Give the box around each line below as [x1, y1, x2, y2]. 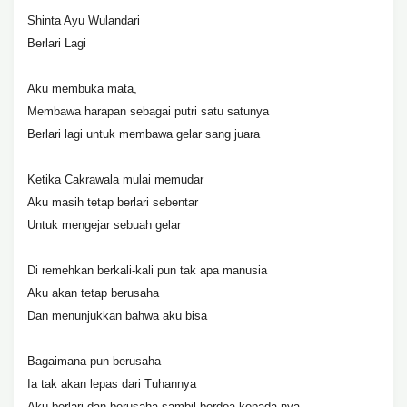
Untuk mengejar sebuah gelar [27, 218, 181, 232]
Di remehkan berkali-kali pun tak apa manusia [27, 263, 267, 277]
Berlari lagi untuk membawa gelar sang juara [27, 127, 260, 141]
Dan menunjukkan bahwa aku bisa [27, 309, 207, 323]
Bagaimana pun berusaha [27, 354, 161, 368]
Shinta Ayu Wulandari [27, 14, 140, 27]
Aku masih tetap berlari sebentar [27, 195, 198, 209]
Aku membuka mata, [27, 82, 137, 95]
